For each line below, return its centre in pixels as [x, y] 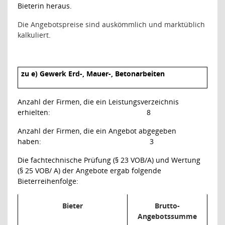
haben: [29, 141]
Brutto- [167, 205]
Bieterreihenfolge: [48, 181]
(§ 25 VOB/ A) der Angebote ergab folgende [89, 170]
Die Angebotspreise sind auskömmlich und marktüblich [111, 25]
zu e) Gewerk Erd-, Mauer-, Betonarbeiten [93, 73]
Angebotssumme [167, 216]
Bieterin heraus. [45, 6]
